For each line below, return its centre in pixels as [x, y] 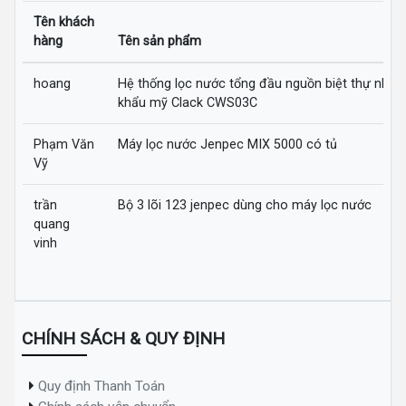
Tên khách [64, 21]
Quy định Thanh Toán [101, 386]
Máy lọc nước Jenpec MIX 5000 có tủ [227, 144]
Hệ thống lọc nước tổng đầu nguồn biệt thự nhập [261, 83]
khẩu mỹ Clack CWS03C [188, 102]
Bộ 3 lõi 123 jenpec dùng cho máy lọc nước [245, 204]
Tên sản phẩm [159, 40]
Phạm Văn [64, 144]
